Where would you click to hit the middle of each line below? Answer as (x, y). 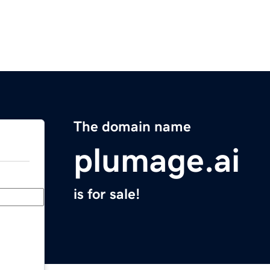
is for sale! (107, 194)
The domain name (132, 127)
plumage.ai (157, 161)
